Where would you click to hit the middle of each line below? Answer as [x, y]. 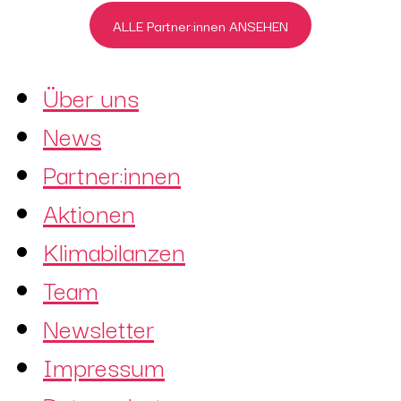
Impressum [104, 365]
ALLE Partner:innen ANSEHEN [200, 25]
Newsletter [98, 327]
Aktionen [89, 211]
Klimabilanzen [114, 250]
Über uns [91, 96]
